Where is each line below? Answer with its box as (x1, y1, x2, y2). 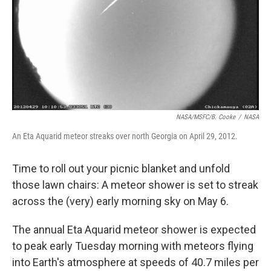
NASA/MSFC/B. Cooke (176, 113, 235, 121)
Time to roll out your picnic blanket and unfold (12, 162, 230, 175)
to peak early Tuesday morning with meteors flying (12, 240, 253, 252)
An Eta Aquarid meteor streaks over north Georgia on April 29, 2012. (12, 131, 238, 141)
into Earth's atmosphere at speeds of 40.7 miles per (12, 256, 259, 269)
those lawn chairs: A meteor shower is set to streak (12, 178, 258, 191)
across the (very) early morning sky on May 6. (12, 195, 229, 207)
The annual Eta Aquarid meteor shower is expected (12, 223, 256, 236)
